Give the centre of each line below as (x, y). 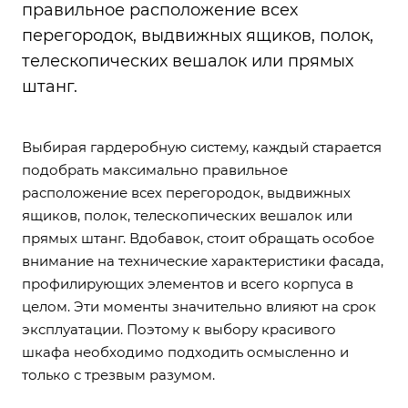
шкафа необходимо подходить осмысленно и (185, 352)
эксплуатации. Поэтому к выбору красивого (179, 329)
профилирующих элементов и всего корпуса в (188, 283)
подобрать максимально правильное (155, 169)
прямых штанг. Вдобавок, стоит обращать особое (198, 238)
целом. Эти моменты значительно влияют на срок (199, 306)
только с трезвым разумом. (118, 374)
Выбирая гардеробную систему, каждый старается (202, 147)
